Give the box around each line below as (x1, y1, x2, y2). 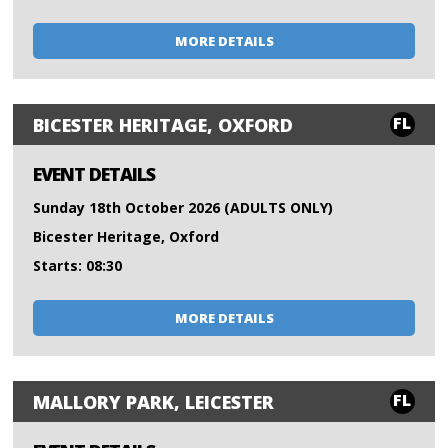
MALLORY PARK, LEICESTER (33, 389, 275, 414)
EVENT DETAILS (33, 162, 156, 187)
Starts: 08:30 (33, 256, 123, 276)
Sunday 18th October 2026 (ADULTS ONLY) (33, 198, 334, 218)
